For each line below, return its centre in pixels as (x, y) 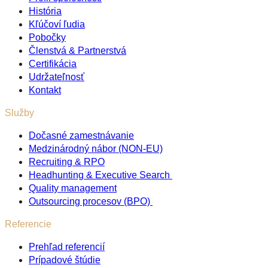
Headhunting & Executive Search (100, 175)
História (45, 11)
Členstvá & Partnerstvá (77, 50)
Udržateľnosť (57, 77)
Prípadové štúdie (65, 260)
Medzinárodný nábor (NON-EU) (96, 148)
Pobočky (47, 37)
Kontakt (45, 90)
